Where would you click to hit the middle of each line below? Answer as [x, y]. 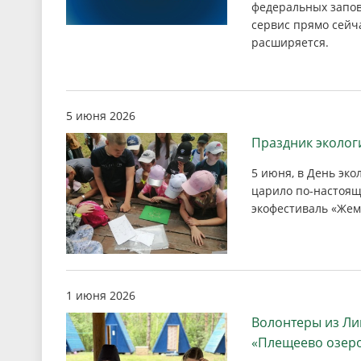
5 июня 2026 [101, 116]
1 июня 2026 [101, 296]
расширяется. [290, 42]
